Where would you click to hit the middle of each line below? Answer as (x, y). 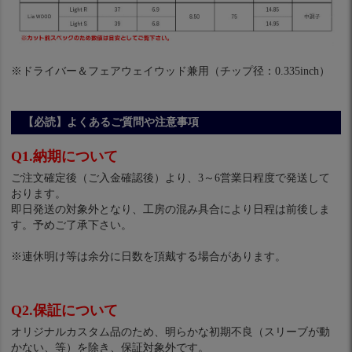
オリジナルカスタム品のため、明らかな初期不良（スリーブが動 (171, 332)
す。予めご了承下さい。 (72, 225)
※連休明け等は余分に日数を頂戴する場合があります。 (149, 257)
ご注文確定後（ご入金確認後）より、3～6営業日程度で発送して (171, 178)
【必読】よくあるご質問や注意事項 (111, 123)
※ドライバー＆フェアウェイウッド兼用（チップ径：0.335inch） (171, 71)
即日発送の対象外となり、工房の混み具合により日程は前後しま (171, 210)
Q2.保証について (65, 311)
